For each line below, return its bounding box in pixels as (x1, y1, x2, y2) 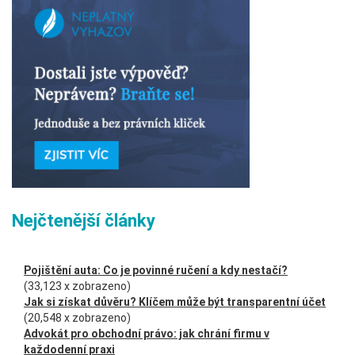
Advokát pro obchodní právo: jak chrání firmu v (24, 327, 269, 340)
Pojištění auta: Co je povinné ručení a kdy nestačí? (24, 264, 288, 277)
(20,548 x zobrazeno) (24, 311, 131, 324)
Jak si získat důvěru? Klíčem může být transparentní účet (24, 296, 326, 308)
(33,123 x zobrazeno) (24, 280, 131, 292)
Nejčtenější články (12, 211, 155, 231)
